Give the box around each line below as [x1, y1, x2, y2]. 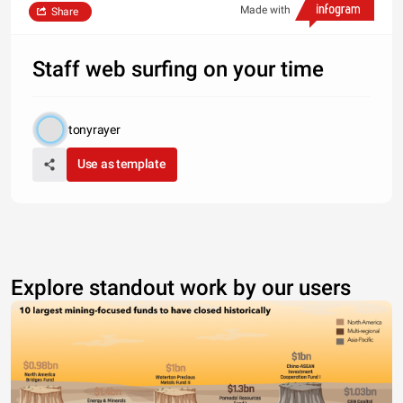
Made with [240, 4, 291, 16]
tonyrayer [68, 122, 121, 137]
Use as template [77, 157, 166, 171]
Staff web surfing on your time [32, 57, 324, 82]
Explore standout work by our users [11, 275, 351, 300]
